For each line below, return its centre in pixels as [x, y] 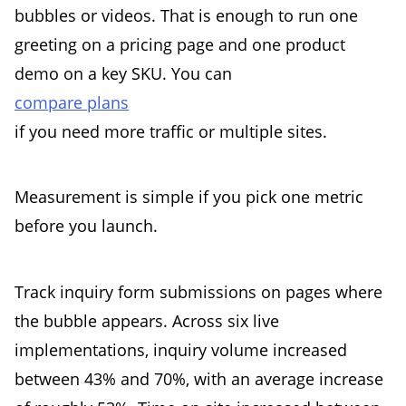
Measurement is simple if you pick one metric [189, 197]
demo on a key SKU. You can [123, 73]
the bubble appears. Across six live [147, 320]
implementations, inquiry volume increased [181, 349]
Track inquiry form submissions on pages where [198, 291]
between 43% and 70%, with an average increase [199, 378]
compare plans [72, 102]
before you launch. [86, 226]
